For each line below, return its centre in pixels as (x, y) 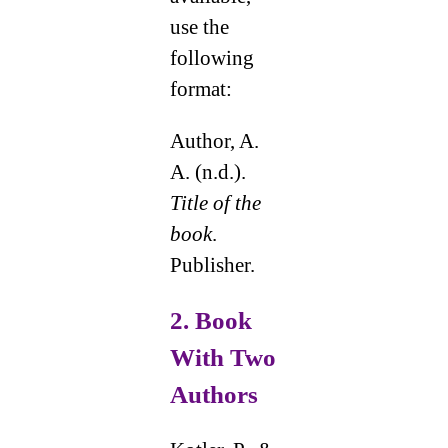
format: (200, 89)
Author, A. (214, 141)
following (211, 58)
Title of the (215, 203)
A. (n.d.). (207, 172)
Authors (213, 395)
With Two (222, 358)
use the (199, 27)
